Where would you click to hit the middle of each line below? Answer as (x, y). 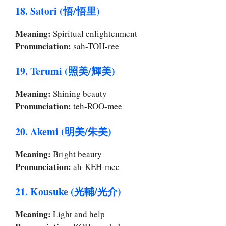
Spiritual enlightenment (94, 33)
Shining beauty (79, 94)
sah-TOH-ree (95, 46)
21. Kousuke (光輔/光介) (68, 192)
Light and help (78, 214)
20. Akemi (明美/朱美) (63, 131)
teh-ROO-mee (97, 106)
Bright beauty (76, 154)
